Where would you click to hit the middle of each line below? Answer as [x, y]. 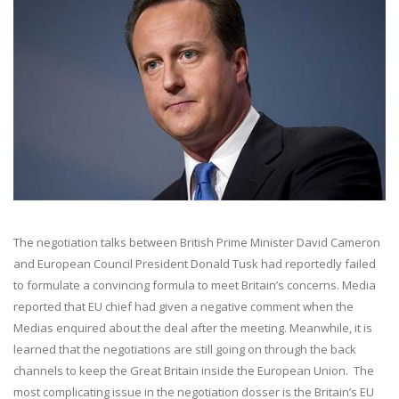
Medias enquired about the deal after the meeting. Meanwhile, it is [193, 328]
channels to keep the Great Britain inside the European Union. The [194, 371]
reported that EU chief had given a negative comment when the [183, 307]
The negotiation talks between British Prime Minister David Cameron [197, 243]
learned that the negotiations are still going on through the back [185, 350]
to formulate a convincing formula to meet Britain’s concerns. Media [195, 285]
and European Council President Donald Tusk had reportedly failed [195, 264]
